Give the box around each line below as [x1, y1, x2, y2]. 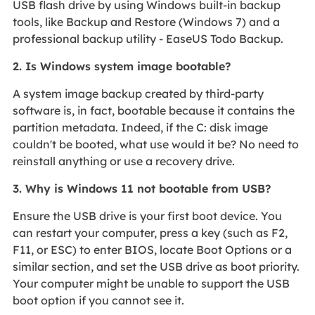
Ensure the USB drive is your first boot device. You [12, 209, 282, 224]
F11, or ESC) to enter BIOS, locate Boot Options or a [12, 243, 292, 257]
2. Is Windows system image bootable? [12, 59, 231, 74]
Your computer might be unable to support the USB [12, 276, 290, 291]
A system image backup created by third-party [12, 86, 264, 101]
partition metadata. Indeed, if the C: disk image [12, 120, 268, 135]
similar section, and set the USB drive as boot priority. [12, 259, 300, 274]
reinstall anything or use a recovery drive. [12, 154, 235, 169]
